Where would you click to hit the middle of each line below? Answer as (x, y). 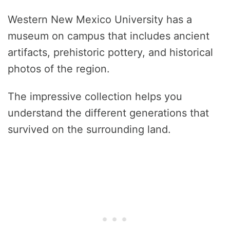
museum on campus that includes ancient (109, 36)
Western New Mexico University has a (100, 20)
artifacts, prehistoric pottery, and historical (110, 53)
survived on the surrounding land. (89, 130)
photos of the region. (59, 69)
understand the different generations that (108, 113)
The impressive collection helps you (95, 97)
